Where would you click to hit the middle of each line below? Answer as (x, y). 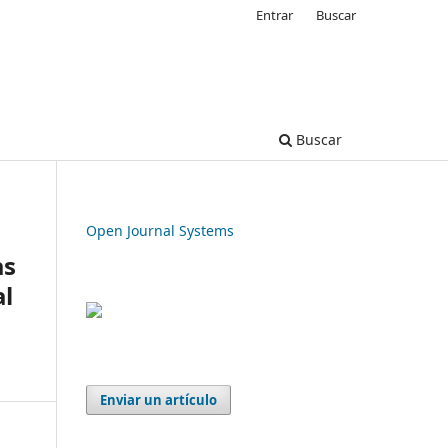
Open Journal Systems (160, 230)
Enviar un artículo (159, 399)
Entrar (275, 14)
